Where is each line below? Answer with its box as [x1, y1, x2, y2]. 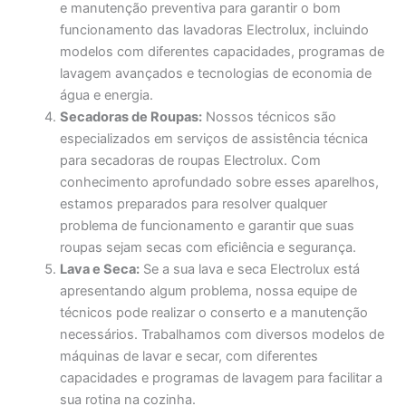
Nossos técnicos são [202, 109, 337, 126]
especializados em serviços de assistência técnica [60, 130, 369, 148]
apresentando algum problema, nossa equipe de [60, 283, 358, 300]
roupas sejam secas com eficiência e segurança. [60, 239, 357, 256]
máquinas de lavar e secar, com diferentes [60, 348, 319, 365]
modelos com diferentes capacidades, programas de [60, 43, 385, 61]
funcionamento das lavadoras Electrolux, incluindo [60, 22, 370, 39]
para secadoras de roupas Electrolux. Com [60, 152, 322, 169]
